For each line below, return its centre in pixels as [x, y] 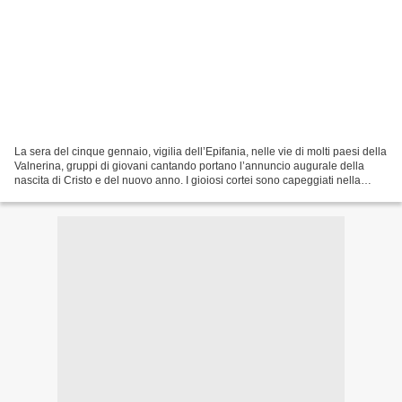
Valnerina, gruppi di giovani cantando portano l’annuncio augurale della [189, 166]
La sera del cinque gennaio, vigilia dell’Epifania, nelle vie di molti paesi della [201, 151]
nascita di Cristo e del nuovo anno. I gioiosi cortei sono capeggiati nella [188, 180]
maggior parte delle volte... [79, 194]
